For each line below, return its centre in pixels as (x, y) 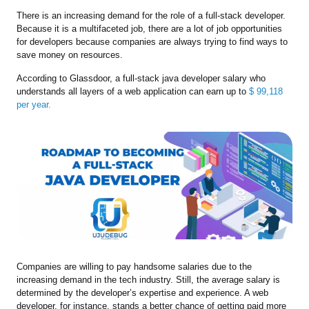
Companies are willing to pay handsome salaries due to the (134, 267)
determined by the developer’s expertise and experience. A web (143, 293)
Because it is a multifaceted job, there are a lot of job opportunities (150, 28)
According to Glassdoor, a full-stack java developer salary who (141, 78)
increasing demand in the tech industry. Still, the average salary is (149, 280)
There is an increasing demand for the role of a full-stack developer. (151, 15)
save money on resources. (70, 54)
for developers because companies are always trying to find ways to (152, 41)
